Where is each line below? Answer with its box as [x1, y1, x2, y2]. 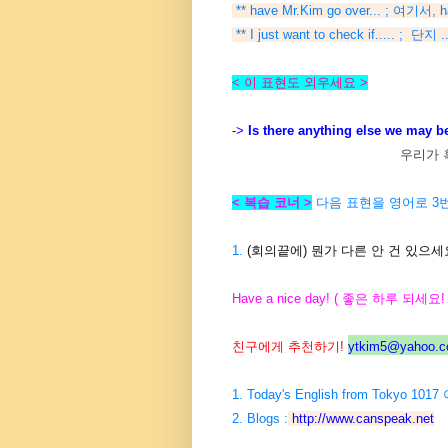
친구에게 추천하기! [232, 339, 348, 355]
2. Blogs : [232, 411, 288, 427]
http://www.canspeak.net [292, 411, 434, 427]
